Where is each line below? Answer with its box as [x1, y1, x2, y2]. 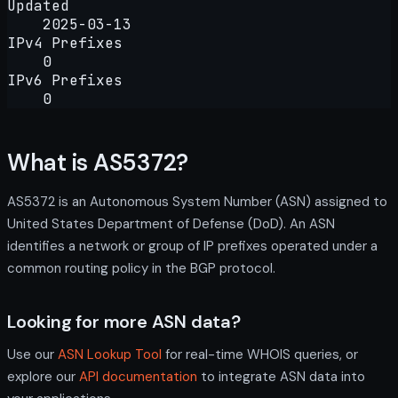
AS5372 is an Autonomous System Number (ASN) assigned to [7, 192, 387, 211]
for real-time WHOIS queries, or [162, 345, 358, 363]
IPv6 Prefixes [7, 70, 123, 90]
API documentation [79, 367, 197, 386]
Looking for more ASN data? [7, 309, 241, 333]
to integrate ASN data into [197, 367, 365, 386]
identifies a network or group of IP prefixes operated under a [7, 236, 378, 255]
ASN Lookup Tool [58, 345, 162, 363]
